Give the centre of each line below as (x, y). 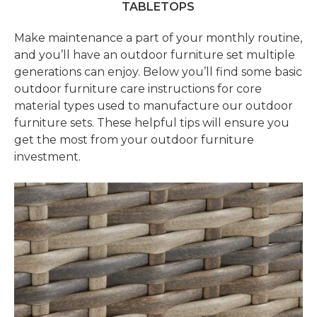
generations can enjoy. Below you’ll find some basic (158, 72)
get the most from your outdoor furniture (134, 140)
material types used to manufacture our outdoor (154, 106)
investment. (48, 157)
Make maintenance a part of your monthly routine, (158, 38)
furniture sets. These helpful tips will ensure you (152, 123)
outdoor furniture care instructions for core (138, 89)
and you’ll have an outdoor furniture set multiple (155, 55)
